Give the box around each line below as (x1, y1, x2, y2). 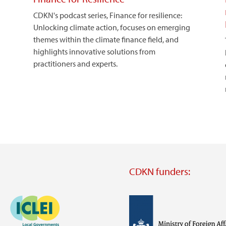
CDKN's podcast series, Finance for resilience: (33, 10, 182, 20)
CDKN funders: (129, 164, 190, 178)
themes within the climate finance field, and (33, 34, 179, 44)
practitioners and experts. (33, 58, 118, 69)
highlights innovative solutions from (33, 46, 155, 56)
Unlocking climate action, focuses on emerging (33, 22, 190, 32)
